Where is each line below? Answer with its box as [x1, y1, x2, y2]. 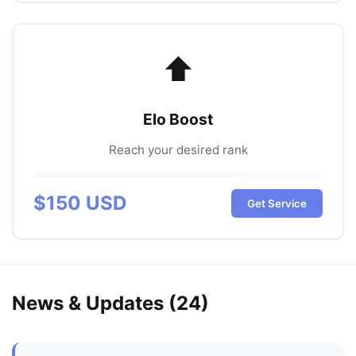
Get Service [247, 197, 307, 210]
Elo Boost [143, 110, 213, 129]
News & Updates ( [12, 292, 176, 315]
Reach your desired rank [108, 142, 248, 157]
